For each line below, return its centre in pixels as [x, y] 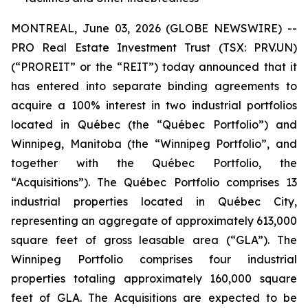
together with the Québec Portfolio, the [154, 163]
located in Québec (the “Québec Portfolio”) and [154, 124]
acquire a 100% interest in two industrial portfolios [154, 105]
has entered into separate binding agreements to [154, 86]
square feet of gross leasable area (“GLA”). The [154, 240]
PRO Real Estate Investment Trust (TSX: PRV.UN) [154, 47]
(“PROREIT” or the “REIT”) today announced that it [154, 67]
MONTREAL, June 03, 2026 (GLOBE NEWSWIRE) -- [154, 28]
